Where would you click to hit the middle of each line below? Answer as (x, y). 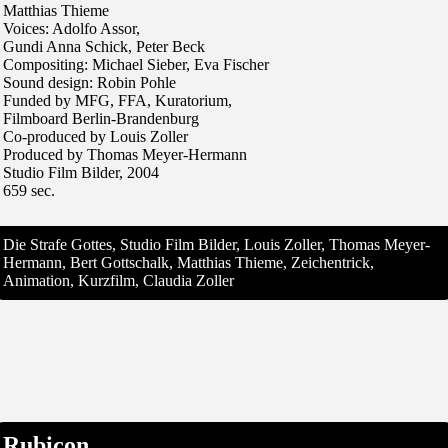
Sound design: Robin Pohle (89, 82)
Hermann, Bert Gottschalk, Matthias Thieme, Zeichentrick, (188, 262)
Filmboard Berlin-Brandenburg (101, 118)
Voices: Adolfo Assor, (71, 28)
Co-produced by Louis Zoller (95, 136)
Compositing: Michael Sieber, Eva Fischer (136, 64)
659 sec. (29, 190)
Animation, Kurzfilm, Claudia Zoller (118, 280)
